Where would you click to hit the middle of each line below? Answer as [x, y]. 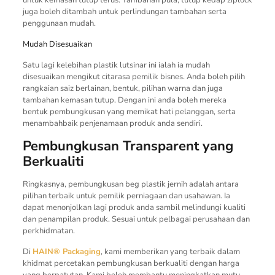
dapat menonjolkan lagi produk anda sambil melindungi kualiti [134, 207]
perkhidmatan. [48, 230]
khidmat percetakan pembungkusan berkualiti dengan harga [131, 263]
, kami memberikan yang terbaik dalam [170, 251]
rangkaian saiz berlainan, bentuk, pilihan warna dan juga [122, 88]
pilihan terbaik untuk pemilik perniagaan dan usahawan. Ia [126, 196]
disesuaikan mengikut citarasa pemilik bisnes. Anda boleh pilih [134, 76]
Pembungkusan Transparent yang [128, 146]
